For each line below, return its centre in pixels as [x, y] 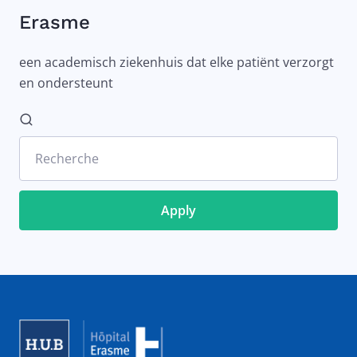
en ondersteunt [66, 83]
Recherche [67, 159]
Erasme [55, 23]
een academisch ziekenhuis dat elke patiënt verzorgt [177, 63]
